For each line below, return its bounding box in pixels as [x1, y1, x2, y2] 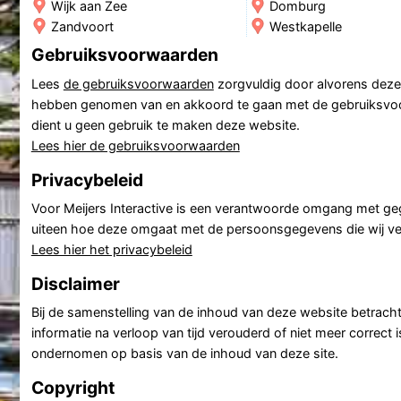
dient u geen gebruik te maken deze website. [30, 116, 300, 132]
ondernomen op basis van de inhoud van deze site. [30, 346, 338, 362]
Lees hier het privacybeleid [30, 241, 192, 257]
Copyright [30, 376, 115, 398]
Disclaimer [30, 272, 120, 294]
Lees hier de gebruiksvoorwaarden [30, 137, 240, 153]
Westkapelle [269, 18, 342, 34]
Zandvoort [50, 18, 114, 34]
